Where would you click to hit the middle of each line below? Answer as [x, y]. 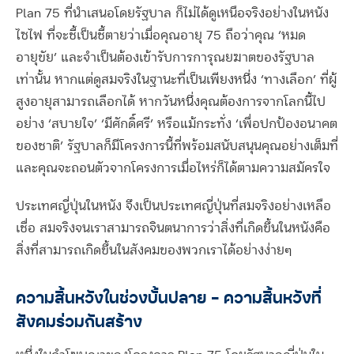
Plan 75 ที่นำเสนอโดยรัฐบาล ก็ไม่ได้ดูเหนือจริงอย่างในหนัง [172, 14]
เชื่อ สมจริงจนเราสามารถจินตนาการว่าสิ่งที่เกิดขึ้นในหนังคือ [173, 229]
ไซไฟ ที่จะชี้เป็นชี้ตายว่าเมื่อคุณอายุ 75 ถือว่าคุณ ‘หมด [161, 36]
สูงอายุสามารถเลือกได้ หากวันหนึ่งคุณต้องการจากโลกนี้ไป [171, 102]
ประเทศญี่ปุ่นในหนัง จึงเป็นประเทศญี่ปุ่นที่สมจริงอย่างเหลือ [173, 207]
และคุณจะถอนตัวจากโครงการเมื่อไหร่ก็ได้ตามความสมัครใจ [173, 169]
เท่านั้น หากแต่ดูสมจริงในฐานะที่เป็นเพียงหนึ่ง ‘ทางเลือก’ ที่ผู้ [176, 80]
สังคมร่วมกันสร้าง [79, 321]
